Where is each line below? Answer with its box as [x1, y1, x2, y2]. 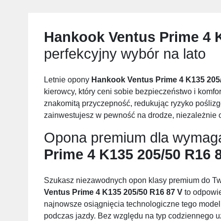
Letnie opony [44, 75, 91, 84]
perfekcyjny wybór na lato [44, 45, 206, 62]
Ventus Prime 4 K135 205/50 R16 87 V [44, 187, 183, 196]
